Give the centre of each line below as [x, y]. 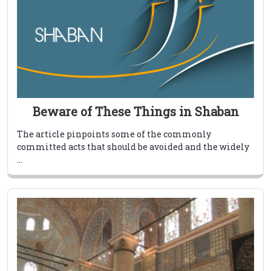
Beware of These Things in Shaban [135, 111]
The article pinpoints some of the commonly [114, 134]
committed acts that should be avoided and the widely [133, 146]
